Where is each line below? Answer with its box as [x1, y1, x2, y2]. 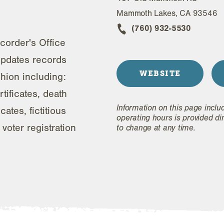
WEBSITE [139, 69, 181, 78]
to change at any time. [116, 123, 195, 133]
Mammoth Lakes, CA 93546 [116, 8, 217, 18]
